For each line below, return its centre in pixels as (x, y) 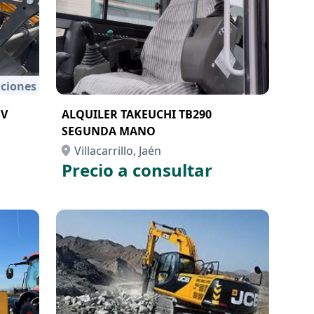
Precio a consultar (137, 170)
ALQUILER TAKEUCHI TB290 (137, 114)
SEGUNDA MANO (109, 131)
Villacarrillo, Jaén (118, 151)
